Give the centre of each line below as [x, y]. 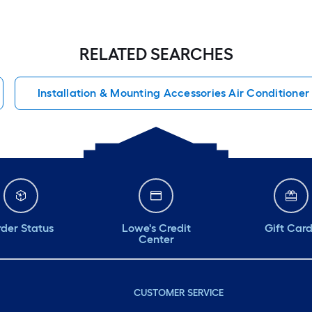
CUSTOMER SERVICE [178, 293]
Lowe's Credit [156, 228]
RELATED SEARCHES [156, 54]
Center [156, 240]
